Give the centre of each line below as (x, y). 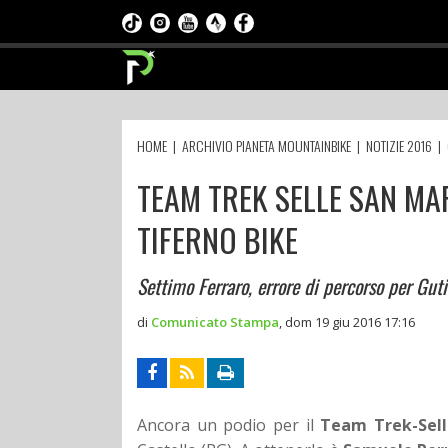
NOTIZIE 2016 (399, 145)
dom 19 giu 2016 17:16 (350, 321)
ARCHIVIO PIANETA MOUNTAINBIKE (266, 145)
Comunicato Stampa (215, 321)
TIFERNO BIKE (217, 239)
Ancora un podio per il (225, 424)
